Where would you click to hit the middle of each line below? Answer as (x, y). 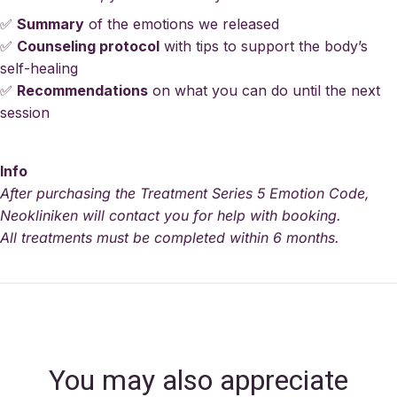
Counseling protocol (88, 47)
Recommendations (82, 91)
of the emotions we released (182, 24)
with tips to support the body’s (264, 47)
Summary (51, 24)
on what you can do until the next (264, 91)
